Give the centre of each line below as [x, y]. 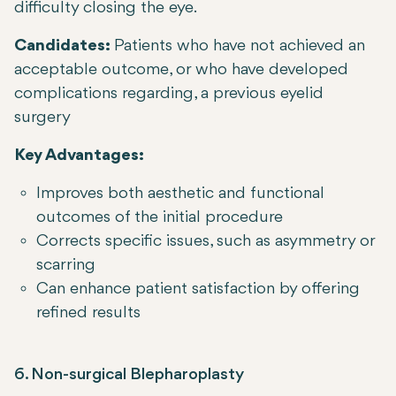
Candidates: [64, 46]
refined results [88, 313]
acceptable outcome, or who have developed [181, 70]
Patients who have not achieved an [240, 46]
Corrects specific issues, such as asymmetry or [206, 242]
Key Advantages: [79, 156]
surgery [42, 118]
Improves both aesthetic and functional [180, 194]
